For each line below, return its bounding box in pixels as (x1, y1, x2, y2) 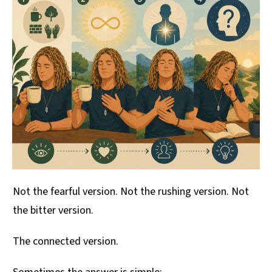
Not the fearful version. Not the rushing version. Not (13, 184, 249, 200)
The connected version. (13, 234, 118, 250)
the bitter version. (13, 203, 93, 219)
